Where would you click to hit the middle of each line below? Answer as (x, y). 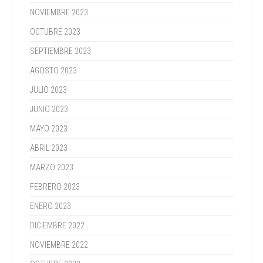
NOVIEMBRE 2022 (59, 245)
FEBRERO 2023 (55, 187)
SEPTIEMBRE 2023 (60, 51)
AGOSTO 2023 (53, 70)
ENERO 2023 (50, 206)
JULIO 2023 (48, 90)
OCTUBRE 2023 (55, 32)
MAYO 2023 (49, 129)
